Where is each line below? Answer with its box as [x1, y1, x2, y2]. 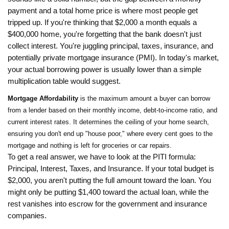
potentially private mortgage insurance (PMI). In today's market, [8, 54, 219, 62]
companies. [8, 212, 47, 220]
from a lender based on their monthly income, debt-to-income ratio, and [8, 106, 217, 114]
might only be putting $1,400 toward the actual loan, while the [8, 188, 209, 197]
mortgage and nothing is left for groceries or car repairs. [8, 142, 172, 150]
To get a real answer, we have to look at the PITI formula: [8, 153, 196, 162]
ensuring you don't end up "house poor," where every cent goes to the [8, 130, 213, 138]
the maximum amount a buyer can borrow [87, 95, 210, 103]
